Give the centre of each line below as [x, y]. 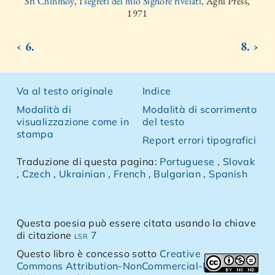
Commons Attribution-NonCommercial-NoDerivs [132, 266]
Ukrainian [82, 174]
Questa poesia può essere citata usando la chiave [136, 223]
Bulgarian [177, 174]
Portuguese [187, 161]
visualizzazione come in [73, 122]
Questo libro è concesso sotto [88, 254]
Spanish [228, 174]
